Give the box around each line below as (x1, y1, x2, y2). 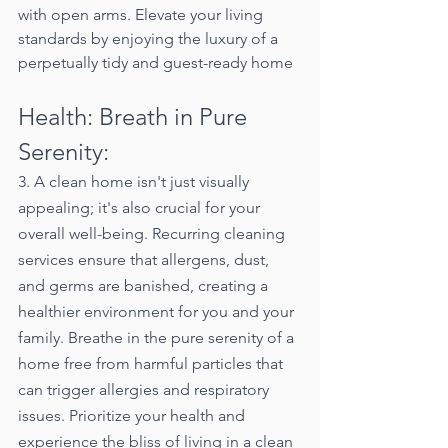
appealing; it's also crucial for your (18, 197, 264, 217)
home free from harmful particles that (18, 353, 287, 373)
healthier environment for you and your (18, 301, 298, 321)
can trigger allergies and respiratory (18, 379, 273, 399)
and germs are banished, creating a (18, 275, 272, 295)
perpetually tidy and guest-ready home (18, 52, 293, 72)
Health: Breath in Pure (18, 101, 253, 131)
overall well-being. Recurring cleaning (18, 223, 289, 243)
